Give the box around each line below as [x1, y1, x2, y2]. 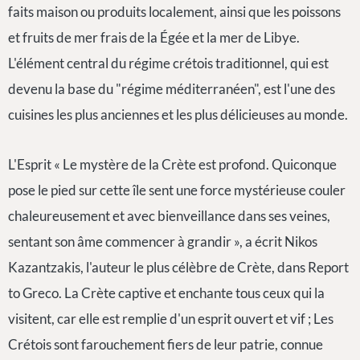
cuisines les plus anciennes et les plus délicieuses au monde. [8, 106, 348, 124]
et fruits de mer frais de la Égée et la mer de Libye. [8, 29, 300, 47]
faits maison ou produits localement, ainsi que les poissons [8, 3, 341, 21]
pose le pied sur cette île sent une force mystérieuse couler [8, 182, 346, 199]
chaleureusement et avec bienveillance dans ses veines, [8, 207, 330, 225]
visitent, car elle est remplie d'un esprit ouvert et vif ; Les [8, 310, 333, 328]
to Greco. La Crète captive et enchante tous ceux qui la [8, 284, 325, 302]
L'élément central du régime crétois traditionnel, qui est [8, 55, 329, 72]
